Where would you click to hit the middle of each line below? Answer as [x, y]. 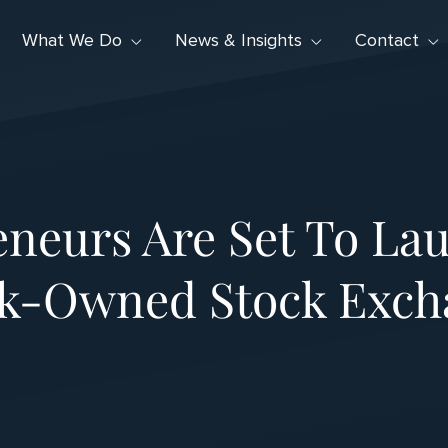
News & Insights [238, 40]
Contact [387, 40]
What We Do [71, 40]
